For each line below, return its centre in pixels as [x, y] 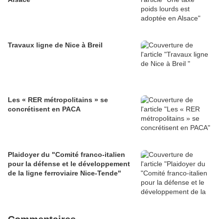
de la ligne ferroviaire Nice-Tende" [65, 173]
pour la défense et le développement [69, 164]
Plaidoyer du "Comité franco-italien [66, 154]
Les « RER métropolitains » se [58, 100]
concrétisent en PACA [44, 109]
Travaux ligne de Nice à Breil [55, 45]
